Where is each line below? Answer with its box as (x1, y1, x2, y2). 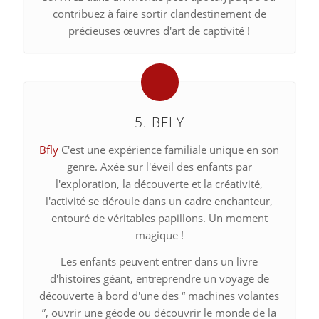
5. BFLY (134, 113, 184, 131)
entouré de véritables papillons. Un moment (51, 210, 268, 225)
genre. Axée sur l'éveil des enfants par (66, 159, 252, 174)
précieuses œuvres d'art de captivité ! (68, 23, 251, 38)
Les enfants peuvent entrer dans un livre (61, 253, 258, 268)
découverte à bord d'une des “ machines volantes (39, 288, 280, 303)
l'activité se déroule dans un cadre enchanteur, (46, 193, 273, 208)
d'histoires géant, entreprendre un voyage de (49, 271, 269, 286)
